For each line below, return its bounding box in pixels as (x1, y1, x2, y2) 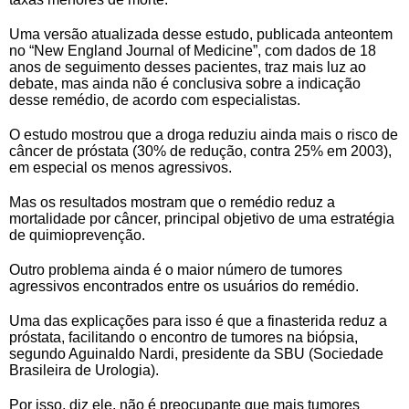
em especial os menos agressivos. (9, 160, 232, 176)
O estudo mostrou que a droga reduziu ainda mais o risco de (9, 127, 398, 143)
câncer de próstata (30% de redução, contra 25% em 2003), (9, 143, 392, 160)
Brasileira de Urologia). (9, 362, 159, 379)
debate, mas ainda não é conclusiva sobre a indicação (9, 76, 361, 92)
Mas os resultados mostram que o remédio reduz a (9, 194, 335, 211)
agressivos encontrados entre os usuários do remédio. (9, 278, 359, 295)
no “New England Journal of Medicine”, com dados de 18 (9, 43, 376, 59)
